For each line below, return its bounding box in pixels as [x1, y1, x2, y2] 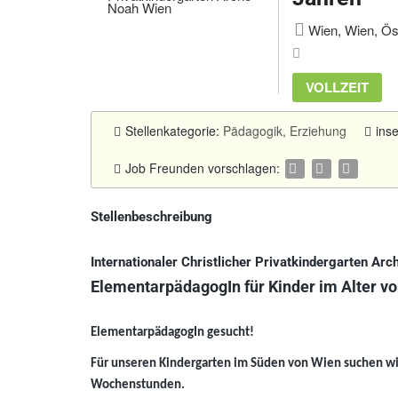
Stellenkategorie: [125, 122, 223, 139]
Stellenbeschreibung [91, 209, 212, 225]
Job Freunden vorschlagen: [125, 159, 283, 177]
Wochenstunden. [91, 378, 185, 393]
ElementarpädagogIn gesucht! [91, 326, 254, 340]
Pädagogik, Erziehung [223, 122, 346, 139]
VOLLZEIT [305, 77, 369, 97]
